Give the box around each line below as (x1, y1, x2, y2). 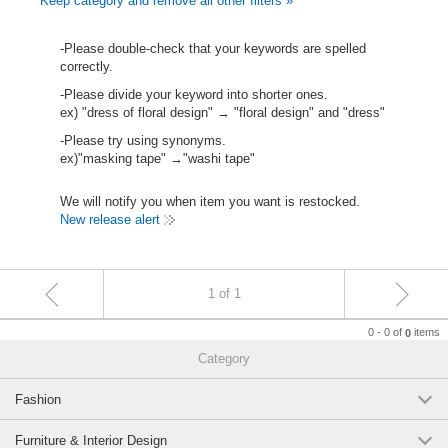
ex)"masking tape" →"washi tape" (60, 151, 255, 166)
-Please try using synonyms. (60, 133, 226, 148)
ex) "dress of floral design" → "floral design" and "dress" (60, 105, 385, 120)
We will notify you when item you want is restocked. (60, 194, 360, 209)
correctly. (60, 59, 113, 74)
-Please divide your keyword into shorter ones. (60, 87, 328, 102)
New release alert (60, 212, 160, 227)
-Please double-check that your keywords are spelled (60, 41, 366, 56)
